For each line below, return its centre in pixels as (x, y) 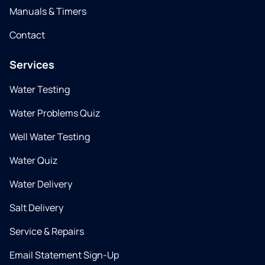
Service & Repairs (47, 231)
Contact (27, 35)
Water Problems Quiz (55, 113)
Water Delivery (41, 184)
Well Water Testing (50, 137)
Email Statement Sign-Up (64, 255)
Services (32, 64)
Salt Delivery (36, 208)
